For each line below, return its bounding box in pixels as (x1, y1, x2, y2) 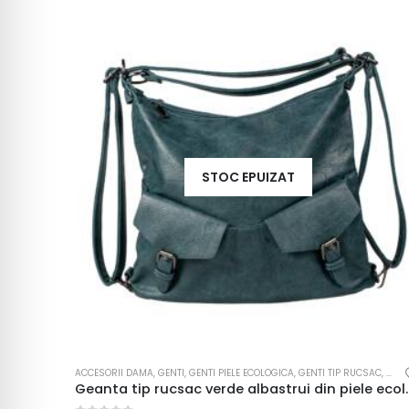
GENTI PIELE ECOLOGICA (189, 365, 294, 380)
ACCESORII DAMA (75, 365, 153, 380)
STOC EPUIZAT (201, 167, 295, 186)
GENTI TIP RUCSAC (299, 365, 382, 380)
